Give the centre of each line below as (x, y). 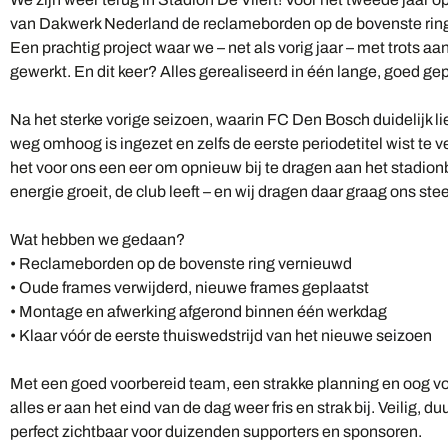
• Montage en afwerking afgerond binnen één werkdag (198, 311)
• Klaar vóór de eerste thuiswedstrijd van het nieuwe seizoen (221, 335)
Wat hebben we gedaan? (97, 239)
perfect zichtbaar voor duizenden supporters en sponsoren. (216, 431)
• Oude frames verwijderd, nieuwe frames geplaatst (189, 287)
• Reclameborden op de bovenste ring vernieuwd (181, 263)
